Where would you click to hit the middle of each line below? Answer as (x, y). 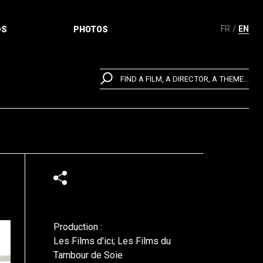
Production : (78, 227)
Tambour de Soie (88, 255)
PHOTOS (90, 29)
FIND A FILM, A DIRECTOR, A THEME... (185, 79)
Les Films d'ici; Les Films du (112, 241)
